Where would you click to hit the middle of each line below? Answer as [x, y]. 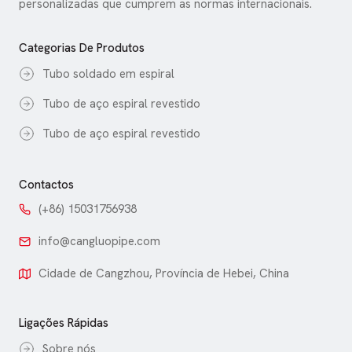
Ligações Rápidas [64, 323]
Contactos [46, 185]
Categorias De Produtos [82, 48]
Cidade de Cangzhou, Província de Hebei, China [164, 274]
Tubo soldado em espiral [108, 74]
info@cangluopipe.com [99, 242]
